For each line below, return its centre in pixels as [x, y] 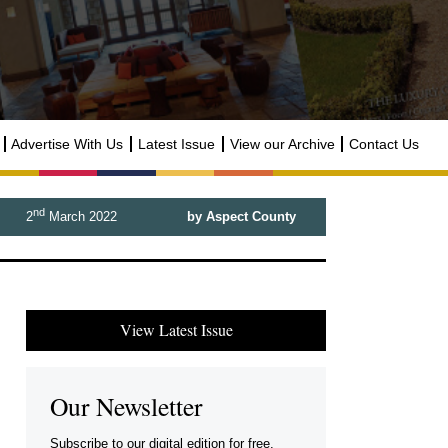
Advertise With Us [67, 143]
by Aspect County [241, 217]
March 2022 [80, 217]
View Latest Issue [176, 330]
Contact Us [384, 143]
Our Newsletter [126, 405]
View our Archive [282, 143]
